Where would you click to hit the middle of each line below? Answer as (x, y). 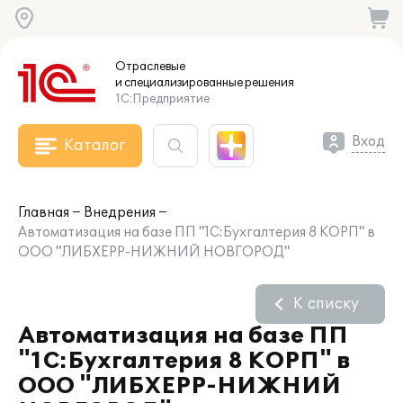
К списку (326, 304)
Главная (44, 213)
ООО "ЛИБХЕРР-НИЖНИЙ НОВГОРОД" (154, 252)
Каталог (94, 146)
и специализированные (179, 83)
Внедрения (120, 213)
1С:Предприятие (162, 99)
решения (269, 83)
